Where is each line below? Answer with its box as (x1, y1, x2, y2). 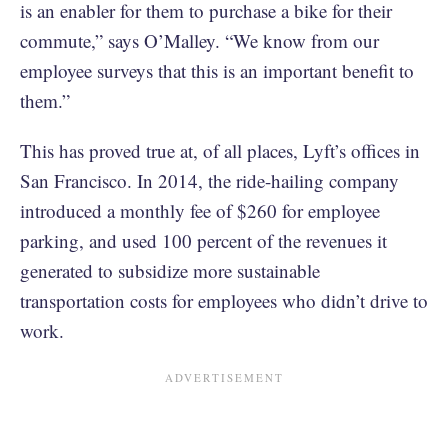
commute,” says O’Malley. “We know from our (20, 27, 379, 53)
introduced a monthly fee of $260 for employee (20, 197, 380, 223)
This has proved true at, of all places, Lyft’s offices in (20, 137, 420, 163)
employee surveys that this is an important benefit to (20, 57, 414, 83)
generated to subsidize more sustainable (20, 257, 320, 283)
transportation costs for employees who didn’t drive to (20, 287, 428, 313)
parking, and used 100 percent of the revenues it (20, 227, 387, 253)
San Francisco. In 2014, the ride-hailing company (20, 167, 399, 193)
